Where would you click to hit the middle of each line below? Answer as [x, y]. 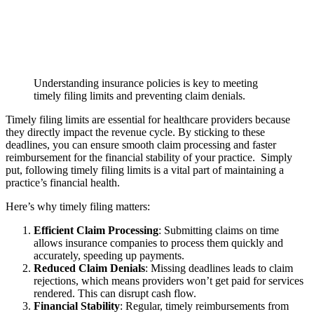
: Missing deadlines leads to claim [219, 268]
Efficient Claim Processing [96, 230]
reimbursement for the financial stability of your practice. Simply [149, 157]
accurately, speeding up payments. [109, 255]
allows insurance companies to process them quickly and [158, 243]
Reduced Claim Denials [89, 268]
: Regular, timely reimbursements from [204, 306]
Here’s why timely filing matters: [78, 206]
